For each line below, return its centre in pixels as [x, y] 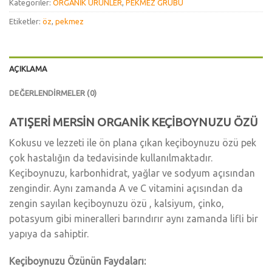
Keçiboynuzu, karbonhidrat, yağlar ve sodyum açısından [132, 173]
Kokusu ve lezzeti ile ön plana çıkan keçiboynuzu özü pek [133, 142]
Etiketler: [26, 22]
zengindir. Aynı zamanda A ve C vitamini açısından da [126, 188]
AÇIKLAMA [28, 68]
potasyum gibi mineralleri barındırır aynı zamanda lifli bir [134, 218]
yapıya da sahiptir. [49, 233]
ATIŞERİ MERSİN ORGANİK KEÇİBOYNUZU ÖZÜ [134, 122]
